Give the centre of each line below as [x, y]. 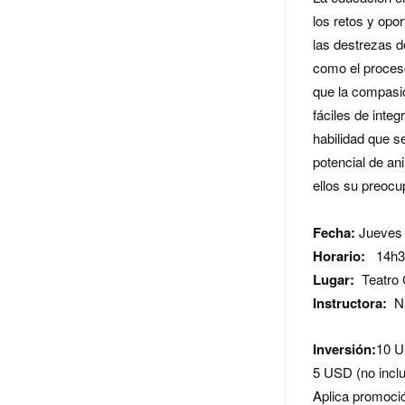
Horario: [339, 256]
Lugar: [335, 280]
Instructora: [350, 303]
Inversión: [344, 349]
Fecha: [336, 233]
